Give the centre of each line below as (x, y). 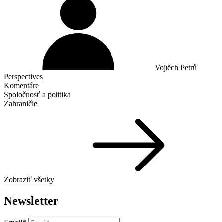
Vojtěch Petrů (176, 68)
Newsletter (31, 201)
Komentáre (21, 86)
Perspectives (23, 77)
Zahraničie (21, 104)
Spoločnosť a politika (37, 95)
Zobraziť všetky (29, 180)
